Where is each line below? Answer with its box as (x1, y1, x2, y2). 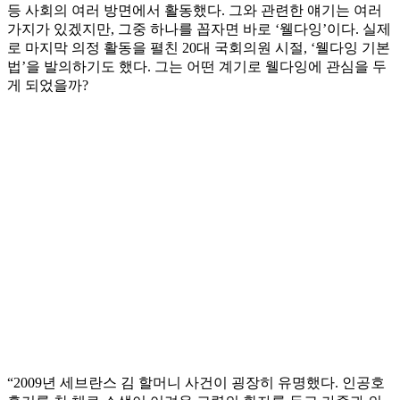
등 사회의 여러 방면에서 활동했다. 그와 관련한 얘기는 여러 (7, 3, 382, 19)
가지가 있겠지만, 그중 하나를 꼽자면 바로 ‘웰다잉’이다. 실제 (7, 21, 391, 37)
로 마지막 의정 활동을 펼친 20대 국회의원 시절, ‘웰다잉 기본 (7, 40, 390, 56)
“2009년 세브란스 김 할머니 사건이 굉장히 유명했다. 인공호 (7, 375, 385, 391)
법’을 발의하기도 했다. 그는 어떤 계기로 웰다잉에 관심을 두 (7, 59, 387, 75)
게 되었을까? (7, 78, 88, 94)
